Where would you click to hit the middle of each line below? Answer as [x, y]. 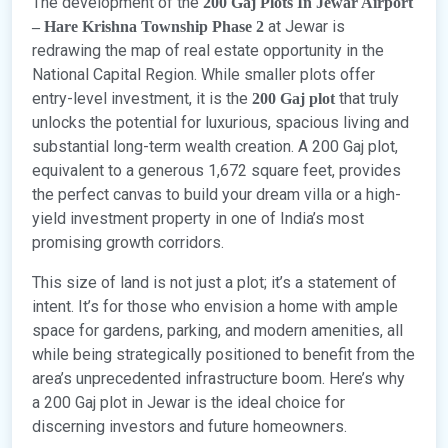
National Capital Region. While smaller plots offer [203, 75]
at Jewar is [306, 27]
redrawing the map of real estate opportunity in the [208, 51]
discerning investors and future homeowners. [189, 427]
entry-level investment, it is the [142, 99]
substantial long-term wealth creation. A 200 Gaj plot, [215, 147]
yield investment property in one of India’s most [198, 219]
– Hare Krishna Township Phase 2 [150, 27]
